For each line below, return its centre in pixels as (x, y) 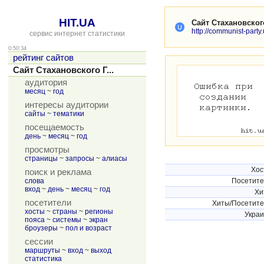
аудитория (46, 82)
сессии (39, 242)
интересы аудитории (67, 105)
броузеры (41, 228)
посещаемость (55, 127)
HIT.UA (77, 23)
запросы (80, 159)
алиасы (115, 159)
